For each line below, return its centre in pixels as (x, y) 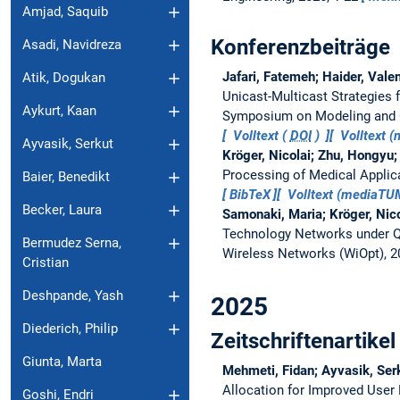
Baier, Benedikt (66, 177)
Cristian (46, 263)
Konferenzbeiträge (300, 47)
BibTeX (250, 194)
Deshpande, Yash (73, 296)
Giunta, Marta (62, 362)
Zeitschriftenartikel (303, 341)
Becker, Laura (62, 210)
